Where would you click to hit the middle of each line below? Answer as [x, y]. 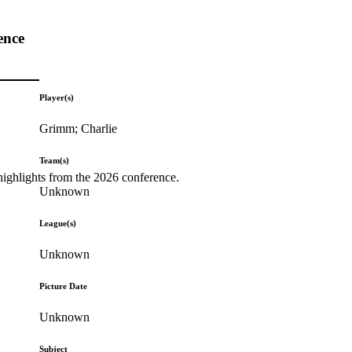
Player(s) [57, 97]
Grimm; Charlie [79, 128]
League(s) [58, 223]
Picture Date [64, 286]
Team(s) [55, 160]
